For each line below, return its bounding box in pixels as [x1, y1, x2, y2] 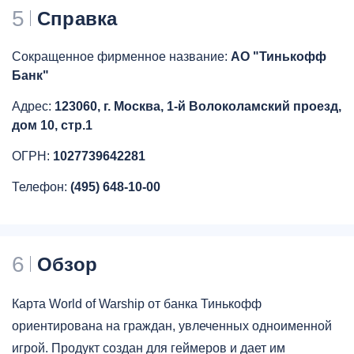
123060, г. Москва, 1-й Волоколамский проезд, [55, 100, 341, 114]
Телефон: [12, 180, 70, 194]
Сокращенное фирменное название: [12, 50, 231, 64]
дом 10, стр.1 [12, 119, 92, 133]
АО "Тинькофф [231, 50, 326, 64]
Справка [37, 8, 118, 30]
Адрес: [12, 100, 55, 114]
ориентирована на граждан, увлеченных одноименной [12, 319, 332, 333]
